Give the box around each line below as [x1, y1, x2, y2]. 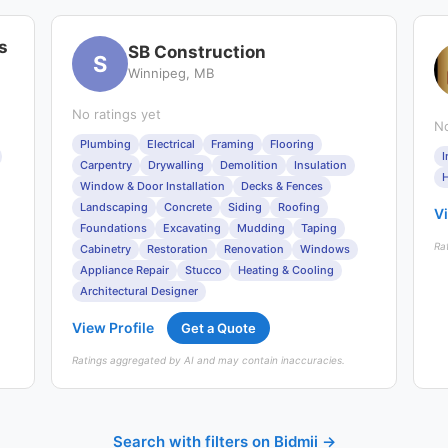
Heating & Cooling [238, 263, 335, 277]
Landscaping [80, 200, 149, 214]
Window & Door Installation [80, 179, 226, 193]
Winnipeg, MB [128, 65, 215, 81]
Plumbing [80, 137, 132, 151]
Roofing [278, 200, 321, 214]
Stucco [185, 263, 223, 277]
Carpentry [80, 158, 133, 172]
